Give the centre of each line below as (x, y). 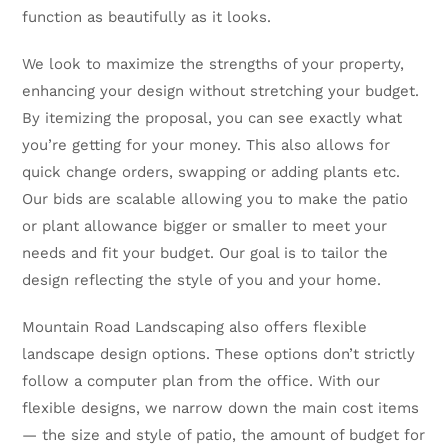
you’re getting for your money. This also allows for (206, 145)
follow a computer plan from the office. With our (201, 381)
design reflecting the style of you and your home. (202, 280)
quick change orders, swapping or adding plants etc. (211, 172)
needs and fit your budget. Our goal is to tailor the (205, 253)
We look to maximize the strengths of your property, (213, 64)
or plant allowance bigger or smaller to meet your (205, 226)
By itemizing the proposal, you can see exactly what (212, 118)
